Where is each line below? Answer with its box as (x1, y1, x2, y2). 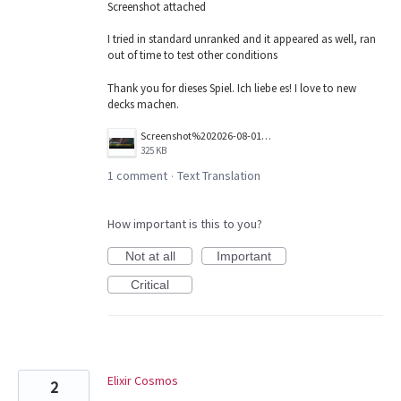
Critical (131, 277, 169, 292)
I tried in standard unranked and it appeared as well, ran (107, 31, 376, 47)
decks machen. (107, 96, 179, 112)
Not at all (124, 248, 175, 263)
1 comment (107, 166, 167, 183)
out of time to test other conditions (107, 47, 277, 64)
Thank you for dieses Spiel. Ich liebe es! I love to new (107, 80, 356, 96)
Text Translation (177, 166, 260, 183)
